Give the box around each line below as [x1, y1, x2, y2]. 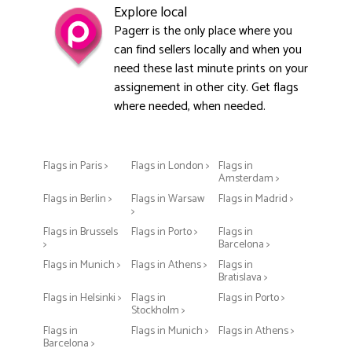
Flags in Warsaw [130, 190, 204, 208]
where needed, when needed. [114, 96, 266, 117]
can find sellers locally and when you [114, 39, 302, 60]
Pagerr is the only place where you [114, 20, 292, 42]
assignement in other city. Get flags [114, 77, 299, 98]
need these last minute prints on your [114, 58, 308, 79]
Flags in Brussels [43, 223, 118, 241]
